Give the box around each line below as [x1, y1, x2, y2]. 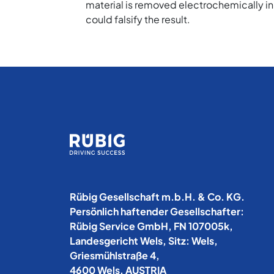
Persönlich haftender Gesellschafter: [70, 205, 244, 218]
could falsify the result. [86, 13, 191, 26]
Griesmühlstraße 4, [70, 249, 160, 262]
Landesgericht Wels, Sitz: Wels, [70, 234, 218, 248]
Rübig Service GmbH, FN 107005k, [70, 220, 233, 233]
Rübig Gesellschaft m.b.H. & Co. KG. [70, 190, 245, 204]
